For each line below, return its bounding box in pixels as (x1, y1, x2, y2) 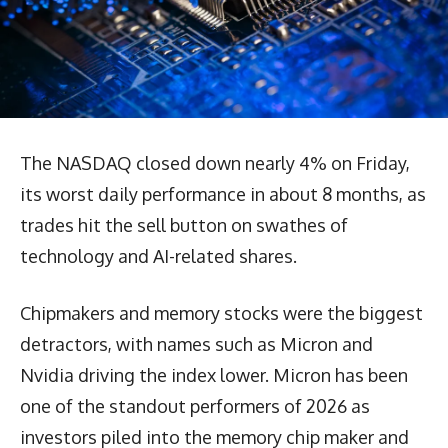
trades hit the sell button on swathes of (20, 213, 348, 236)
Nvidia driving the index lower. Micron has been (20, 363, 408, 386)
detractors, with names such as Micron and (20, 332, 373, 355)
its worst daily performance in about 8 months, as (20, 182, 426, 205)
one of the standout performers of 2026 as (20, 394, 370, 417)
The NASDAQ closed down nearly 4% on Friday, (20, 151, 410, 174)
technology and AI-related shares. (20, 244, 297, 267)
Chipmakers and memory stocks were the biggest (20, 301, 423, 324)
